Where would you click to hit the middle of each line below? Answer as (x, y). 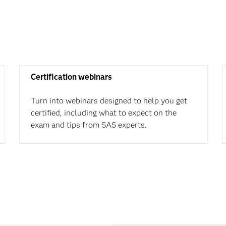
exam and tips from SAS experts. (89, 125)
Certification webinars (71, 77)
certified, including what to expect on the (103, 113)
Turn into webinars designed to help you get (109, 101)
